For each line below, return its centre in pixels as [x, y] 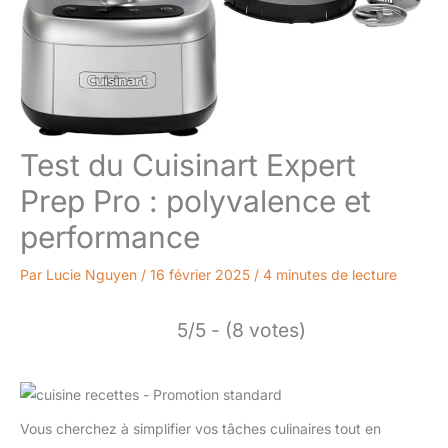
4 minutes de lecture [330, 275]
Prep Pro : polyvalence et [195, 201]
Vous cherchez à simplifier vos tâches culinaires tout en [200, 428]
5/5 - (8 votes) [241, 330]
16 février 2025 [202, 275]
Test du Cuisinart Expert [188, 165]
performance [110, 237]
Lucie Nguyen [93, 275]
